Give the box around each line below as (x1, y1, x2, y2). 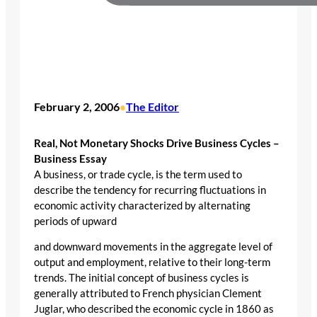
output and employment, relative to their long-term (34, 256, 270, 269)
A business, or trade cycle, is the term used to (34, 168, 242, 180)
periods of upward (34, 214, 117, 227)
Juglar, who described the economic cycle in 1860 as (34, 303, 274, 316)
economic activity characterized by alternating (34, 199, 250, 212)
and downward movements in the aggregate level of (34, 241, 272, 253)
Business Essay (34, 152, 107, 165)
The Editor (126, 100, 179, 114)
